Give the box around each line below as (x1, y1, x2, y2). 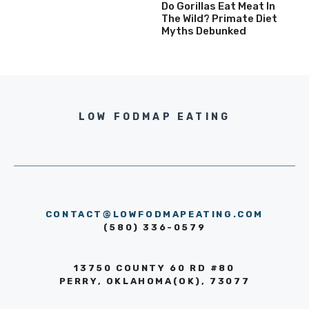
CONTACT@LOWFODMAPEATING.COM (45, 208, 264, 219)
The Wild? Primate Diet (161, 12, 277, 25)
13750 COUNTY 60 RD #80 (74, 262, 235, 273)
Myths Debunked (161, 24, 246, 37)
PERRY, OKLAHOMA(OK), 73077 (59, 275, 250, 286)
